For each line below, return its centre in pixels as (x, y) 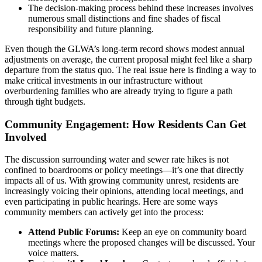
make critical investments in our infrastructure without (104, 80)
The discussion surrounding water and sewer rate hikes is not (117, 160)
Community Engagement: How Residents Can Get (125, 124)
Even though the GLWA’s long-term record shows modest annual (125, 49)
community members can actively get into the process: (104, 212)
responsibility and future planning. (91, 29)
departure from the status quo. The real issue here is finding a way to (130, 70)
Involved (26, 137)
